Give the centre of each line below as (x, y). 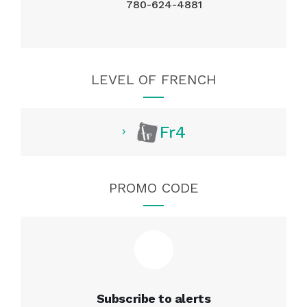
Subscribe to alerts (153, 298)
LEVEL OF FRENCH (153, 79)
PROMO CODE (153, 187)
